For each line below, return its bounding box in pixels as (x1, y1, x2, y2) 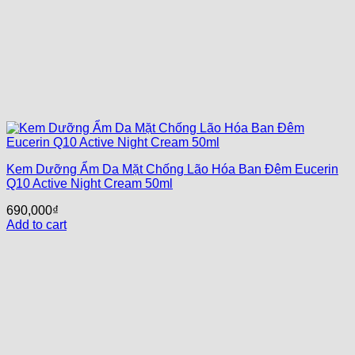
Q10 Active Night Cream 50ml (6, 177, 173, 190)
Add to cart (6, 218, 67, 231)
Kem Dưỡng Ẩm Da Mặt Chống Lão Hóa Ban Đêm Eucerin (6, 162, 338, 176)
